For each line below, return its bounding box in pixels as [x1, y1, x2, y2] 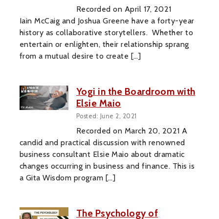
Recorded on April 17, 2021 [76, 4, 172, 14]
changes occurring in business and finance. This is [20, 161, 195, 171]
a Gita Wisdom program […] [20, 173, 115, 183]
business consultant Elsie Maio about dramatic [20, 150, 185, 159]
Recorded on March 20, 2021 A [76, 126, 188, 136]
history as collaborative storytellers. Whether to [20, 27, 194, 37]
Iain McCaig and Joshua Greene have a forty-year [20, 16, 195, 25]
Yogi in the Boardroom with [76, 85, 196, 97]
